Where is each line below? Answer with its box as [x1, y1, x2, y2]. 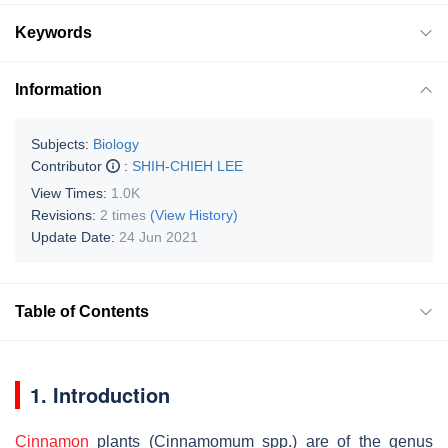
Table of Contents [15, 302, 149, 320]
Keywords [15, 23, 92, 41]
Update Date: [31, 228, 119, 245]
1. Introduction [30, 379, 170, 409]
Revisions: [31, 206, 100, 223]
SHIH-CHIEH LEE [132, 157, 243, 174]
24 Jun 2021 [119, 228, 198, 245]
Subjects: [31, 135, 89, 152]
